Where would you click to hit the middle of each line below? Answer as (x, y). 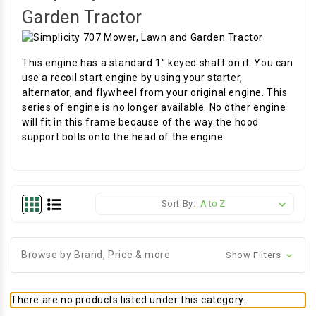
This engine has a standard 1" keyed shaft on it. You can (158, 63)
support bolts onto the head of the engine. (124, 137)
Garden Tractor (82, 17)
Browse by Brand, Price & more (96, 255)
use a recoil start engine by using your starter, (132, 78)
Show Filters (255, 255)
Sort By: (178, 203)
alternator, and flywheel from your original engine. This (155, 92)
